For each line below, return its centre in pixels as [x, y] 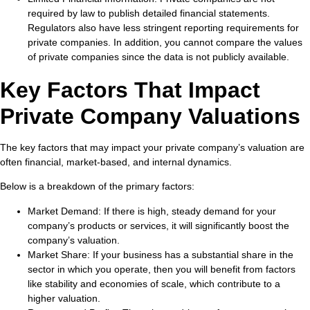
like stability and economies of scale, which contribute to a [154, 283]
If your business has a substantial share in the [193, 254]
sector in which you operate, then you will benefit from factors [162, 269]
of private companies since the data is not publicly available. [158, 57]
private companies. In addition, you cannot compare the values [165, 43]
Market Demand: [66, 211]
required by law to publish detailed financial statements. [149, 13]
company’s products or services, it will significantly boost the [158, 225]
